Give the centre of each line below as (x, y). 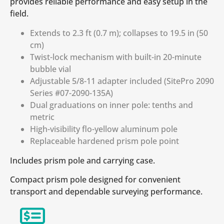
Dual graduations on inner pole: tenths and (111, 105)
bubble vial (50, 69)
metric (42, 117)
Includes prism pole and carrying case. (82, 160)
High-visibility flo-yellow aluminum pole (104, 129)
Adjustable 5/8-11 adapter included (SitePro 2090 (122, 81)
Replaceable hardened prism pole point (104, 141)
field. (19, 14)
